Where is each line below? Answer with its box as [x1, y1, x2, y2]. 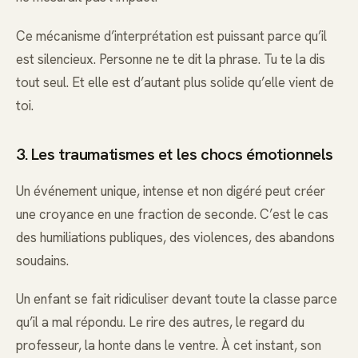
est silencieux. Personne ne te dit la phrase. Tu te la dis [16, 50, 325, 68]
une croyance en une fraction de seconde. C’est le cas [16, 205, 328, 223]
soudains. [16, 251, 69, 269]
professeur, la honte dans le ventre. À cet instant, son [16, 336, 321, 354]
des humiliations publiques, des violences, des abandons [16, 228, 335, 246]
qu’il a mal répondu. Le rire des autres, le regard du [16, 312, 304, 331]
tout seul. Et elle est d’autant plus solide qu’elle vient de [16, 73, 334, 91]
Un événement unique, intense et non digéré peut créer [16, 181, 325, 200]
